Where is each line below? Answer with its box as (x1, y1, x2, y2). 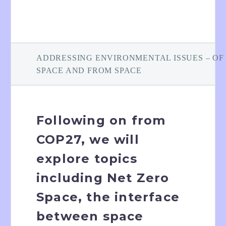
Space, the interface (36, 190, 180, 205)
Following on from (36, 113, 166, 128)
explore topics (36, 151, 137, 166)
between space (36, 209, 144, 224)
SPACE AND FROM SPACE (36, 66, 142, 75)
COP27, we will (36, 132, 139, 147)
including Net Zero (36, 171, 169, 186)
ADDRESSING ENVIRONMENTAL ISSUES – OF (36, 53, 224, 63)
